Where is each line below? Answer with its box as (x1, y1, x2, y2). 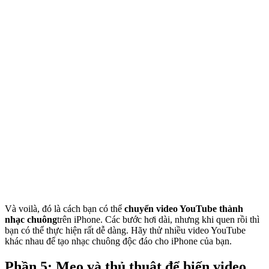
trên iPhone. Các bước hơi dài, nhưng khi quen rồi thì (57, 214, 259, 225)
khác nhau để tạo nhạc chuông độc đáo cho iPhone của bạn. (5, 236, 232, 247)
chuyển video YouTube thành (124, 204, 243, 214)
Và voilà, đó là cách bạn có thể (5, 204, 124, 214)
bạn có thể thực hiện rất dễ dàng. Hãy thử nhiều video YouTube (5, 225, 246, 236)
